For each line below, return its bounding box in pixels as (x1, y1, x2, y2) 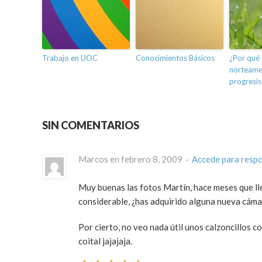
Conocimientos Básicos (136, 53, 215, 63)
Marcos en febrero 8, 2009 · (78, 154, 192, 165)
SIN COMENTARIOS (42, 119, 139, 132)
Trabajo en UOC (42, 53, 98, 63)
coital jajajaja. (78, 236, 132, 247)
